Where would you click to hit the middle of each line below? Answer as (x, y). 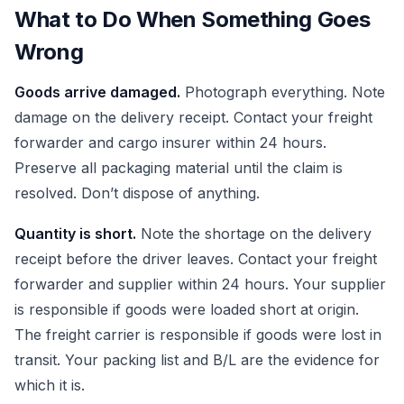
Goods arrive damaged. (97, 92)
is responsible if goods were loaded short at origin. (187, 310)
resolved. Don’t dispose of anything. (137, 193)
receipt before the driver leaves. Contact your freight (196, 259)
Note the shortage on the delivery (254, 234)
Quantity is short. (75, 234)
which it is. (50, 386)
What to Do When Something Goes (193, 19)
